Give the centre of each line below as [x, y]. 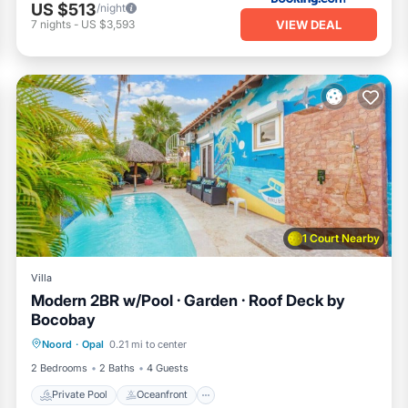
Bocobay [63, 319]
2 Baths [117, 367]
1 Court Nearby [341, 238]
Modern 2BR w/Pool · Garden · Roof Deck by [188, 300]
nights [56, 25]
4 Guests [168, 367]
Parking [282, 323]
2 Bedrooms [59, 367]
